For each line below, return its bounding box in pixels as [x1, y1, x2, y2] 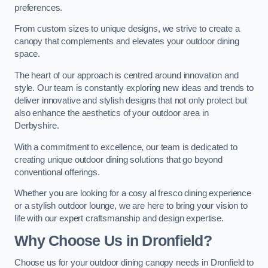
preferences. [14, 2, 63, 13]
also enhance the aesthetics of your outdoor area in [14, 108, 209, 118]
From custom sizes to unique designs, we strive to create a [14, 24, 240, 34]
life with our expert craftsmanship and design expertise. [14, 214, 224, 224]
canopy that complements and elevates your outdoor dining [14, 36, 239, 47]
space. [14, 49, 41, 59]
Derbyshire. [14, 120, 59, 130]
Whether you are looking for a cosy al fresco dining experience [14, 188, 251, 199]
